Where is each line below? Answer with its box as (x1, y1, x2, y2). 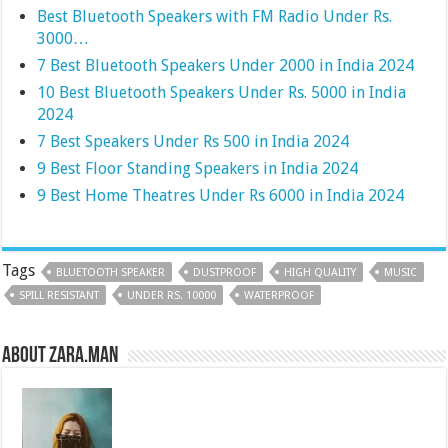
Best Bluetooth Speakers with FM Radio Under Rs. (37, 6, 393, 26)
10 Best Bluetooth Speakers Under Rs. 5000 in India (37, 82, 407, 102)
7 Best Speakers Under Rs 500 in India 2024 (37, 131, 350, 151)
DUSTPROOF (193, 265, 257, 279)
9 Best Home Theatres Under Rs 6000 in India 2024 (37, 185, 405, 205)
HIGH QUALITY (284, 265, 357, 279)
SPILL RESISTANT (19, 288, 100, 302)
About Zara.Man (2, 344, 119, 368)
